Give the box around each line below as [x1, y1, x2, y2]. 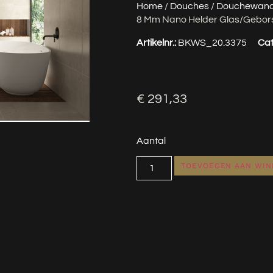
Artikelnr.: [136, 38, 178, 48]
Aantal [136, 135, 166, 146]
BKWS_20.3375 [178, 38, 247, 48]
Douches [170, 1, 209, 12]
